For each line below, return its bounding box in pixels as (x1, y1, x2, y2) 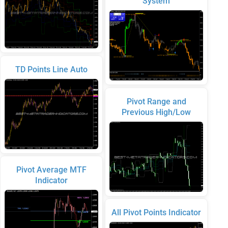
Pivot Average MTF (16, 165, 87, 175)
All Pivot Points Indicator (111, 208, 202, 218)
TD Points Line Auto (15, 64, 88, 74)
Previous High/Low (122, 107, 191, 117)
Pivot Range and (126, 96, 186, 106)
